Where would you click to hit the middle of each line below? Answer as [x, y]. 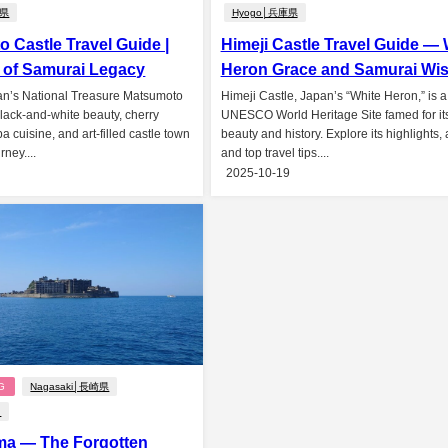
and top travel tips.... [274, 152]
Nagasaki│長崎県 [70, 386]
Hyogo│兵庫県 [264, 13]
